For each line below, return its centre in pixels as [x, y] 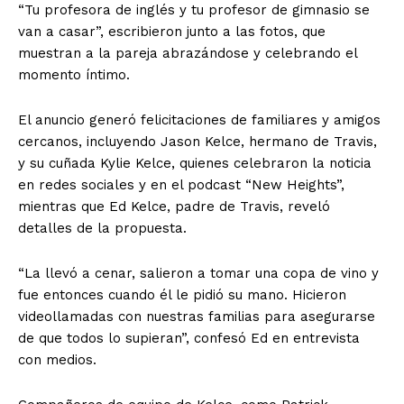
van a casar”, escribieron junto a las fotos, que [172, 32]
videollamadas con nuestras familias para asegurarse [197, 317]
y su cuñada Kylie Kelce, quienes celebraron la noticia [195, 164]
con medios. [57, 360]
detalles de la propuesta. [102, 229]
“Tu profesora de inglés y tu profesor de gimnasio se [194, 10]
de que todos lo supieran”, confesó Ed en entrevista [189, 339]
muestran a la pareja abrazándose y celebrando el [188, 54]
